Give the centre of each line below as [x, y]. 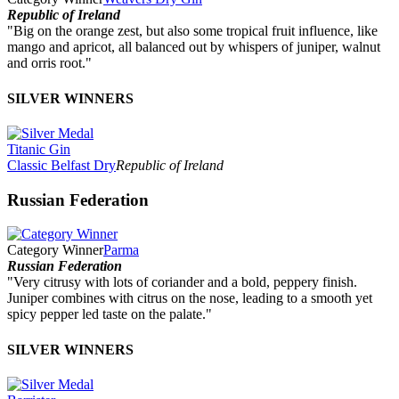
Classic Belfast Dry [61, 165]
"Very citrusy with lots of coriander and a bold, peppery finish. [182, 282]
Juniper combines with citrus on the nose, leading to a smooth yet [190, 298]
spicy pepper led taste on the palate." [110, 314]
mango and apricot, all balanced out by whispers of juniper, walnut [194, 47]
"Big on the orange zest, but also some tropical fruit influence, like [192, 31]
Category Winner [55, 250]
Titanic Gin [39, 149]
